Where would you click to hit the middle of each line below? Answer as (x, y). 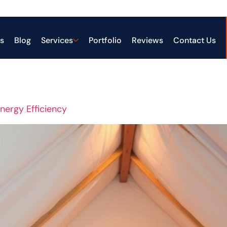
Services (57, 40)
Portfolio (105, 40)
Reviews (147, 40)
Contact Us (194, 40)
